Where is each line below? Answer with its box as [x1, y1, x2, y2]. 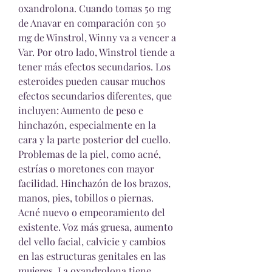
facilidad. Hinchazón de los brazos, [18, 177, 171, 189]
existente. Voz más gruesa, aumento [18, 220, 173, 233]
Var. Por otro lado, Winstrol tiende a [18, 46, 175, 58]
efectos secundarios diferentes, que [18, 89, 172, 102]
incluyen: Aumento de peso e [18, 104, 143, 117]
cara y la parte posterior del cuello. [18, 133, 171, 146]
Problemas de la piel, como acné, [18, 148, 161, 160]
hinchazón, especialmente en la [18, 118, 156, 131]
